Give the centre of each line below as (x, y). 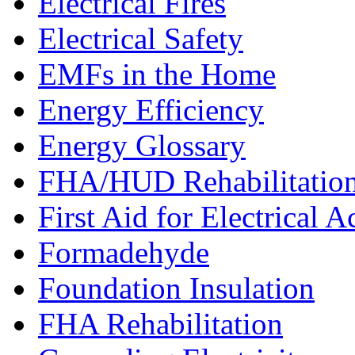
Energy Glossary (142, 146)
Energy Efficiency (151, 110)
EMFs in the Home (157, 74)
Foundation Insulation (176, 288)
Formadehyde (124, 253)
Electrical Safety (141, 39)
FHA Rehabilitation (160, 324)
